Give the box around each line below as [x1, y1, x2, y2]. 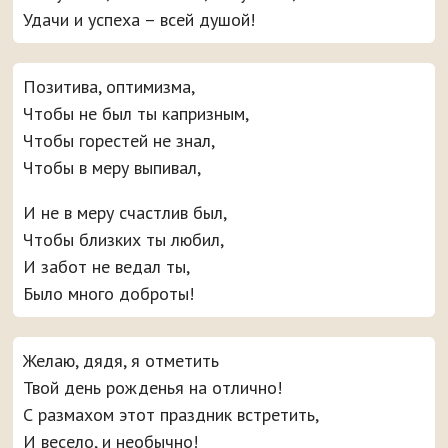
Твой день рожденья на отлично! [23, 376, 283, 400]
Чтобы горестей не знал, [23, 129, 216, 153]
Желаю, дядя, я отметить [23, 349, 220, 373]
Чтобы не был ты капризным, [23, 102, 250, 126]
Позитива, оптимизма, [23, 75, 196, 99]
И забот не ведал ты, [23, 255, 191, 279]
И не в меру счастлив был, [23, 201, 228, 225]
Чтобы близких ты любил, [23, 228, 225, 252]
